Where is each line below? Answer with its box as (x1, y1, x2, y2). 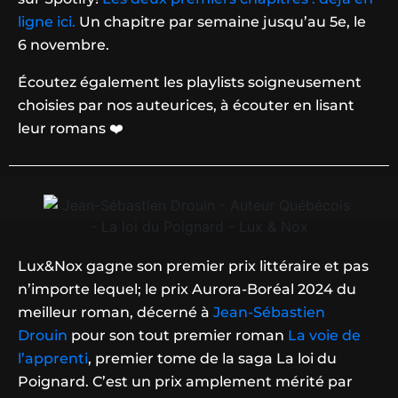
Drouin (18, 327, 68, 345)
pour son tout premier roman (68, 327, 288, 345)
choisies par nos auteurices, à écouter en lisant (18, 97, 354, 115)
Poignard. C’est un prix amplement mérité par (18, 373, 353, 391)
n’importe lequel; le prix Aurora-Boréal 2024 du (18, 281, 356, 298)
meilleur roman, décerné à (18, 304, 213, 322)
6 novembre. (18, 36, 109, 54)
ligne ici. (18, 13, 79, 31)
